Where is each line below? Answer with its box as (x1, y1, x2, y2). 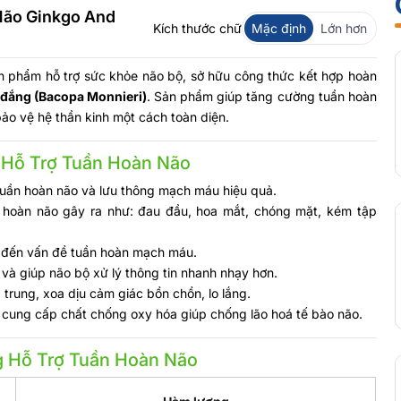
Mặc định (251, 20, 306, 36)
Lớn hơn (320, 20, 367, 36)
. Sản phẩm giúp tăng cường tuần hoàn (147, 89, 377, 104)
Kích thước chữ (152, 20, 242, 36)
